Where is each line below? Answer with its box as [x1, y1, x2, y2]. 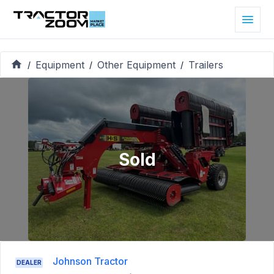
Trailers [188, 58, 223, 71]
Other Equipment [97, 58, 176, 71]
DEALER [17, 259, 42, 267]
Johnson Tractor [53, 255, 128, 268]
